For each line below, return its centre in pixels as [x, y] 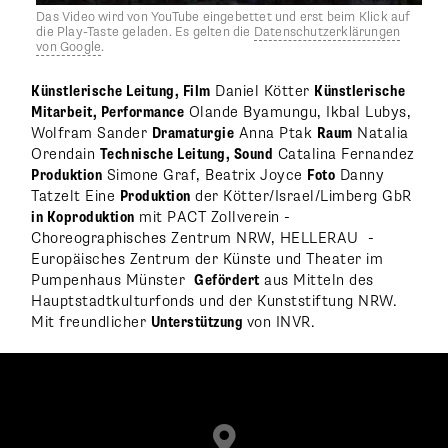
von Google [69, 46]
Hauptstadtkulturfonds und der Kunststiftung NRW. [214, 301]
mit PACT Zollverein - [212, 217]
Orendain [65, 154]
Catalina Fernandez [344, 154]
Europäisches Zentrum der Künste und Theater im [207, 259]
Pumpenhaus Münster [113, 280]
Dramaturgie [193, 133]
